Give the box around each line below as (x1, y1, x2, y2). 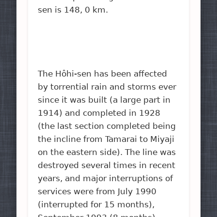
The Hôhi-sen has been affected (38, 68, 168, 78)
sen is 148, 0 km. (38, 4, 108, 15)
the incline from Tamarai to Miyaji (38, 134, 175, 144)
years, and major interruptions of (38, 173, 173, 183)
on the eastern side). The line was (38, 147, 176, 157)
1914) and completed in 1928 (38, 108, 161, 118)
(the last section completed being (38, 121, 176, 131)
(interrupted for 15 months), (38, 199, 155, 209)
